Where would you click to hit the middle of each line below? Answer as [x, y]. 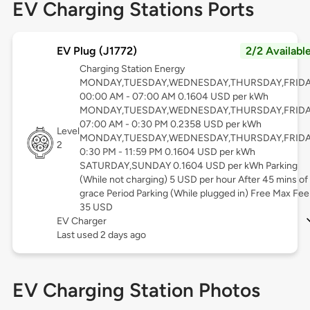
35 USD [96, 208]
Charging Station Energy [132, 69]
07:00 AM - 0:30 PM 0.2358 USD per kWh [170, 125]
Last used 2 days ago [101, 235]
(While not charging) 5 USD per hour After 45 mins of [193, 180]
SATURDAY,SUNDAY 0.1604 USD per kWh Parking [188, 166]
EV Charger [81, 221]
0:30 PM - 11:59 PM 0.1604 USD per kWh [167, 152]
